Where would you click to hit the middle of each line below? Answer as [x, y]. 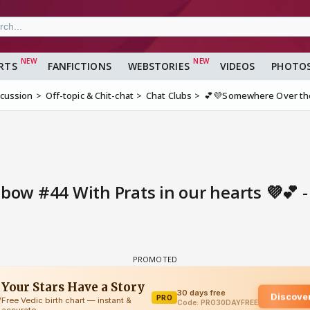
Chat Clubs [169, 96]
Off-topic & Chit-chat [89, 96]
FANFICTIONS [79, 66]
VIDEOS [237, 66]
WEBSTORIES [158, 66]
